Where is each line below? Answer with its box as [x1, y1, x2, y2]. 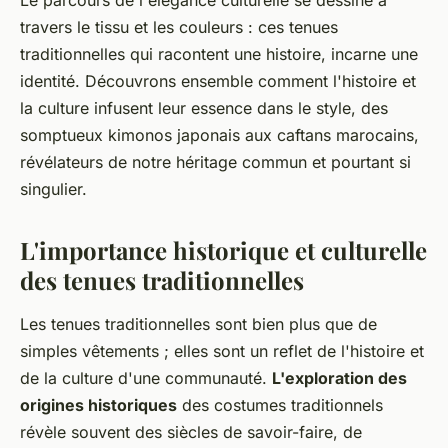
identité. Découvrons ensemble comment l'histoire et [20, 70, 416, 91]
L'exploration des [272, 367, 407, 388]
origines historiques [20, 394, 177, 415]
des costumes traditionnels [177, 394, 383, 415]
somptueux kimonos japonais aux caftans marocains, [20, 124, 419, 145]
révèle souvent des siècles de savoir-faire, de [20, 421, 362, 442]
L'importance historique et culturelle [20, 233, 427, 266]
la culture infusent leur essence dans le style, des [20, 97, 388, 118]
